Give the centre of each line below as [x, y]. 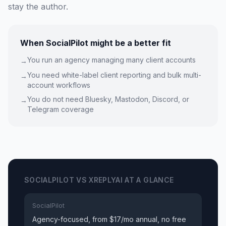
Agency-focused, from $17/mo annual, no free [109, 219]
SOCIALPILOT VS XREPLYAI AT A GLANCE [99, 180]
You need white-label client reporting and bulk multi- [114, 75]
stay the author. [38, 7]
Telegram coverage [61, 109]
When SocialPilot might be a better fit [96, 43]
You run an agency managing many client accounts [111, 60]
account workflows [59, 85]
